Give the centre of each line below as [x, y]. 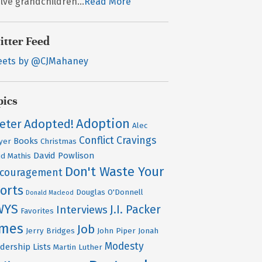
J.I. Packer [136, 209]
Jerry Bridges [51, 231]
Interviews [82, 210]
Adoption [103, 123]
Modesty [125, 246]
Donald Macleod [50, 192]
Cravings [137, 140]
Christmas [59, 141]
